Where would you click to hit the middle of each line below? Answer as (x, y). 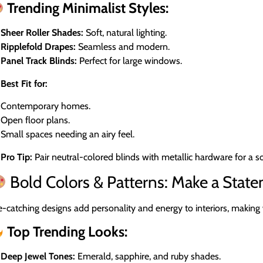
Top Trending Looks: (65, 232)
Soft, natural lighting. (125, 33)
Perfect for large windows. (130, 61)
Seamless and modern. (123, 47)
